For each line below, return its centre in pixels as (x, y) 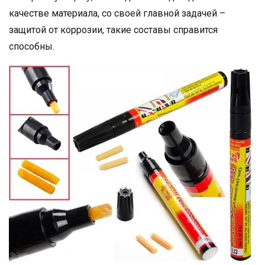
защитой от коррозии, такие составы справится (113, 30)
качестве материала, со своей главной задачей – (117, 14)
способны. (32, 47)
